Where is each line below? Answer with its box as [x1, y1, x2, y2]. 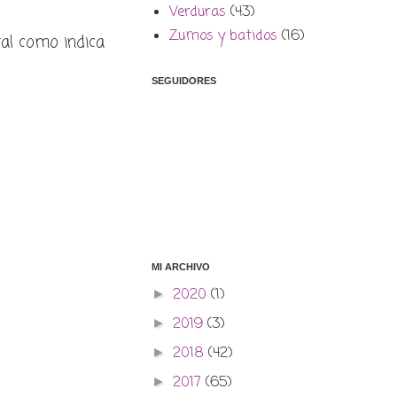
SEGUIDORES [152, 75, 216, 87]
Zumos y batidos [169, 26, 277, 48]
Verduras [169, 2, 226, 24]
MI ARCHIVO [152, 261, 210, 273]
